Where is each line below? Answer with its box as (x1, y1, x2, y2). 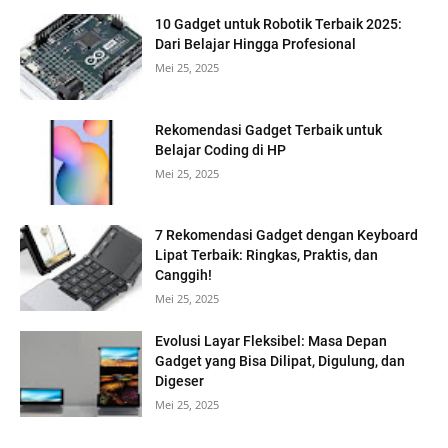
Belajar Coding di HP (155, 141, 287, 158)
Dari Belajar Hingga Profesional (155, 36, 357, 53)
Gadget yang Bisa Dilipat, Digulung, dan (155, 353, 406, 370)
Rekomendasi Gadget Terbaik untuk (155, 121, 383, 138)
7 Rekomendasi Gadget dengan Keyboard (155, 227, 419, 244)
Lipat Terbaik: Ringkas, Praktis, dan (155, 247, 379, 264)
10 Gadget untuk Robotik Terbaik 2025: (155, 16, 403, 33)
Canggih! (155, 267, 213, 284)
